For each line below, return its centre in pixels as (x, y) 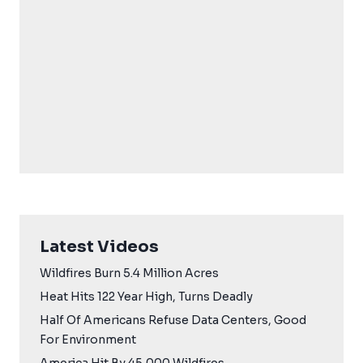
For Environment (88, 340)
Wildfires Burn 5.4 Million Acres (129, 273)
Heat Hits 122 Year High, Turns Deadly (146, 297)
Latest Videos (99, 247)
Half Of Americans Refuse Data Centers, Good (173, 320)
